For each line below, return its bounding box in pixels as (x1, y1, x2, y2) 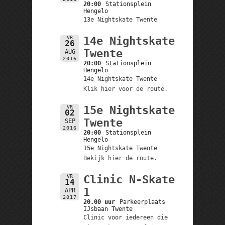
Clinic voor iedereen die (83, 213, 168, 221)
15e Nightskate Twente (83, 144, 157, 152)
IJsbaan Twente (83, 205, 133, 212)
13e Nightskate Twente (83, 16, 157, 23)
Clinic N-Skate (83, 173, 175, 186)
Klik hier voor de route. (83, 85, 168, 92)
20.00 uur (83, 198, 115, 205)
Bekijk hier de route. (83, 154, 157, 162)
